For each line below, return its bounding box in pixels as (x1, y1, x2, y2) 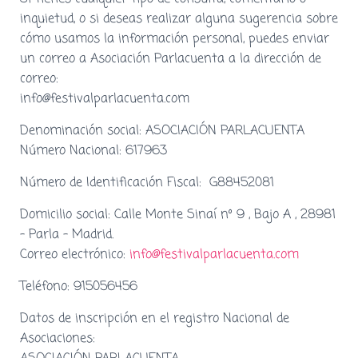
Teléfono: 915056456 (20, 276, 137, 296)
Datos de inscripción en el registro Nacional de (20, 308, 289, 328)
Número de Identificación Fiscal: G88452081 (20, 173, 274, 193)
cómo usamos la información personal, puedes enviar (20, 29, 329, 49)
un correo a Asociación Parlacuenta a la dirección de (20, 49, 321, 69)
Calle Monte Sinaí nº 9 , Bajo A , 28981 (110, 205, 336, 225)
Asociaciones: (20, 328, 95, 348)
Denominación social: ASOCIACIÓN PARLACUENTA (20, 121, 304, 141)
